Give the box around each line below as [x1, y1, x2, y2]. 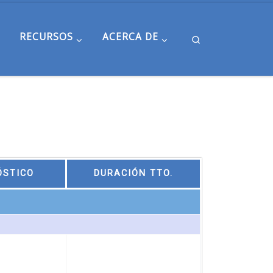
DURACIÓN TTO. [94, 168, 173, 179]
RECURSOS [19, 30, 73, 43]
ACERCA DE [102, 30, 158, 43]
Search [201, 33, 227, 44]
